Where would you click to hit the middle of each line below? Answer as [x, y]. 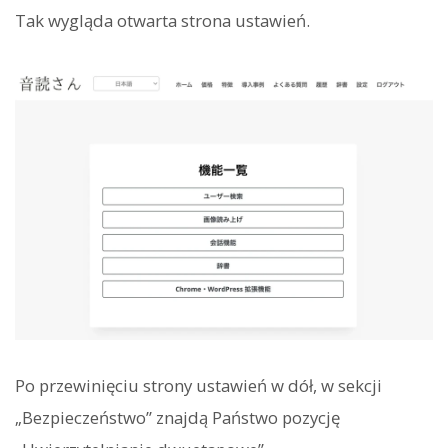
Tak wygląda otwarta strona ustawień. [162, 21]
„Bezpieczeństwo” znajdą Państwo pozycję [177, 418]
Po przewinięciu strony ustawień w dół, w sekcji [198, 386]
